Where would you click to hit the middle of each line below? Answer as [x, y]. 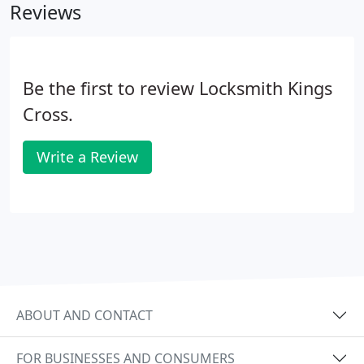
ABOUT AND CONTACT [84, 315]
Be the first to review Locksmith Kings [178, 88]
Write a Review [87, 157]
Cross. [48, 114]
